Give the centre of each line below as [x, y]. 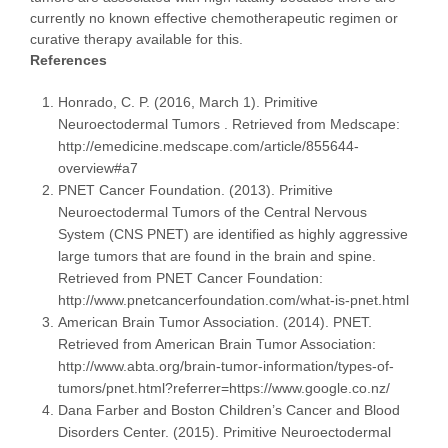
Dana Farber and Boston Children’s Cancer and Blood [229, 410]
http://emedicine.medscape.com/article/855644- [208, 146]
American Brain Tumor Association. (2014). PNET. [215, 322]
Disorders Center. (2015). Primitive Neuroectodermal [224, 432]
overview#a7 [98, 168]
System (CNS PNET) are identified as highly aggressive [233, 234]
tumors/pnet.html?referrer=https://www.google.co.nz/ [224, 388]
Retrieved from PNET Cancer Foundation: [190, 278]
